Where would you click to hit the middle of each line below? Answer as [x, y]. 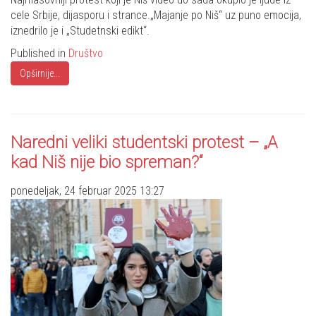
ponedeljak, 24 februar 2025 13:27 [87, 191]
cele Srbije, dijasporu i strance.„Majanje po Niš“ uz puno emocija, [156, 16]
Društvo [86, 54]
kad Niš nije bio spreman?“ [107, 163]
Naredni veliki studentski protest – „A [144, 143]
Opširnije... [40, 74]
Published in [39, 54]
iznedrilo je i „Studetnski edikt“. [80, 31]
